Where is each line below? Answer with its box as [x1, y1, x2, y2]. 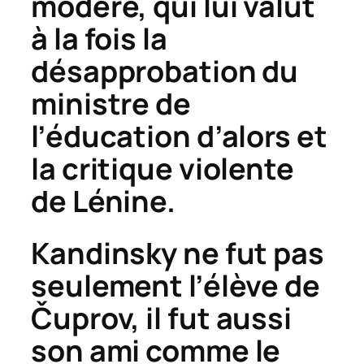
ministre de [31, 84, 191, 124]
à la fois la [31, 19, 167, 59]
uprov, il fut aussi [52, 298, 292, 339]
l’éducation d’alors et [31, 116, 327, 157]
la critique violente [31, 149, 294, 189]
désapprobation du [31, 51, 299, 92]
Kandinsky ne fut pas [31, 233, 324, 274]
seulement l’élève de [31, 266, 320, 306]
